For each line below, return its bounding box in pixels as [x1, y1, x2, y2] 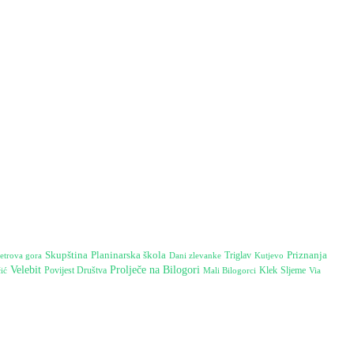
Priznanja [287, 249, 327, 261]
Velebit [10, 263, 41, 276]
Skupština [45, 248, 88, 261]
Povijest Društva [44, 265, 107, 276]
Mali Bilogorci [203, 265, 256, 275]
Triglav [224, 250, 251, 261]
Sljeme [281, 265, 306, 276]
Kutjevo [254, 250, 284, 260]
